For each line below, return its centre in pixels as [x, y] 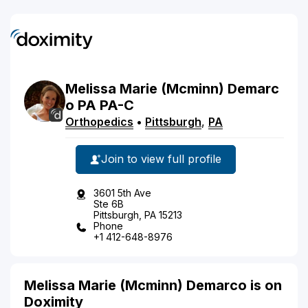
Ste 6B [109, 203]
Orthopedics [99, 121]
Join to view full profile [161, 159]
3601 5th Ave [122, 192]
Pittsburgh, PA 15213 [138, 214]
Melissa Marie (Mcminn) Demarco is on [153, 285]
